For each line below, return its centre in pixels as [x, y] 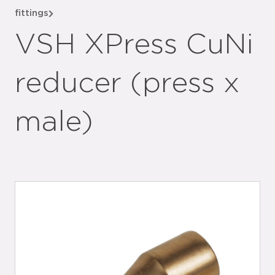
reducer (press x [127, 83]
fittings [32, 13]
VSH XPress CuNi [134, 45]
